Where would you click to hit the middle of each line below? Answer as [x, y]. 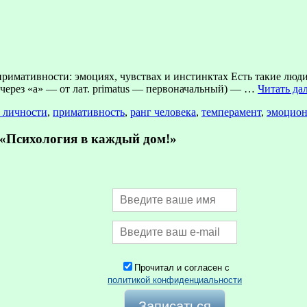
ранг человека [163, 112]
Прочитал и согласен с [182, 268]
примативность [89, 112]
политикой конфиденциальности [175, 280]
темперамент [231, 112]
